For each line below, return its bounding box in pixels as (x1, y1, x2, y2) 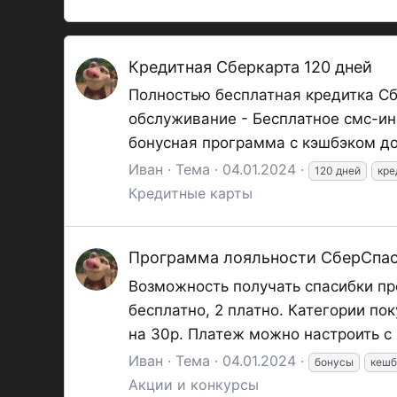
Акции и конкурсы (128, 375, 259, 393)
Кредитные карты (128, 184, 253, 203)
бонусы (315, 354, 354, 369)
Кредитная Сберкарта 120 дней (128, 57, 372, 76)
